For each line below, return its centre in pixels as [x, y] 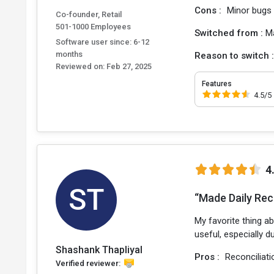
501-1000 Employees [93, 27]
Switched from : [230, 33]
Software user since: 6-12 [102, 42]
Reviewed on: [80, 67]
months [69, 54]
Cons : [209, 10]
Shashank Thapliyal [99, 250]
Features [217, 84]
